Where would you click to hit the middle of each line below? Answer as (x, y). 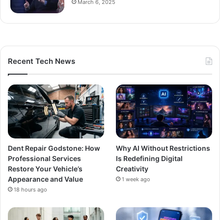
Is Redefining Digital (150, 159)
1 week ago (136, 179)
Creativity (132, 169)
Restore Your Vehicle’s (45, 169)
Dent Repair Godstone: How (54, 148)
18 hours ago (30, 190)
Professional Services (44, 159)
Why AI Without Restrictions (163, 148)
